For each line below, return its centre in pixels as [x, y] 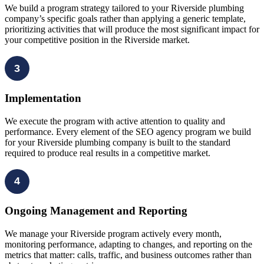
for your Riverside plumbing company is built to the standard [118, 142]
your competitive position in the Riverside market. [97, 40]
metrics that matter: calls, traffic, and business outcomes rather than [128, 255]
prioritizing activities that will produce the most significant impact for [132, 29]
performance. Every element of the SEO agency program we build [128, 131]
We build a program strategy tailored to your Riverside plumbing [124, 8]
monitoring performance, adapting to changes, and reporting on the [128, 244]
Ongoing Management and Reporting [96, 211]
